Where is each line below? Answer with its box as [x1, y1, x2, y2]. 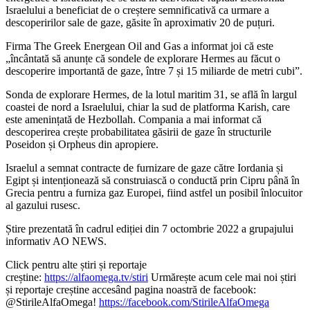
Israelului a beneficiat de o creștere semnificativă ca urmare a [6, 3, 269, 16]
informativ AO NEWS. [6, 235, 107, 247]
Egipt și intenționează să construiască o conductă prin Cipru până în [6, 174, 300, 186]
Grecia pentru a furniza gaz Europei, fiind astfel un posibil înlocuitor [6, 186, 302, 199]
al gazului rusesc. [6, 199, 80, 211]
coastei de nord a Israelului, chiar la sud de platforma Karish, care [6, 100, 290, 113]
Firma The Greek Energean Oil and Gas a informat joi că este [6, 39, 273, 52]
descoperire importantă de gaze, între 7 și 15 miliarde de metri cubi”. [6, 64, 302, 77]
